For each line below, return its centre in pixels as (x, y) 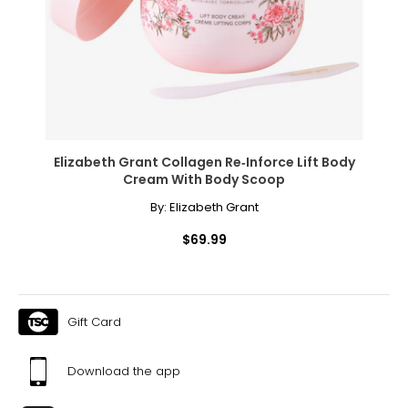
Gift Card (94, 321)
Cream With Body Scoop (204, 179)
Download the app (124, 371)
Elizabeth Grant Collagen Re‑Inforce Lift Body (204, 162)
